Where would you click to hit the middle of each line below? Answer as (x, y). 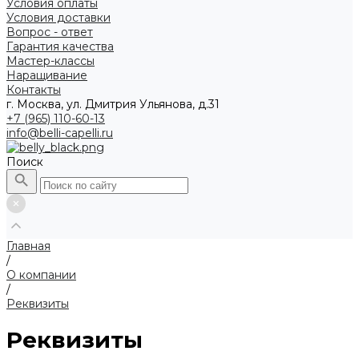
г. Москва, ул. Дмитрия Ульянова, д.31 (113, 104)
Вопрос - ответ (50, 32)
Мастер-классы (50, 61)
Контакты (34, 90)
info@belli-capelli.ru (60, 133)
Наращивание (47, 75)
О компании (41, 275)
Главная (28, 246)
